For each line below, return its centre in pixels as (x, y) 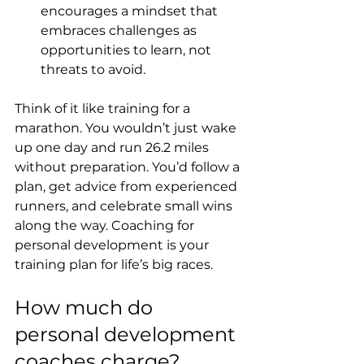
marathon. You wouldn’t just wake (127, 128)
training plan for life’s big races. (114, 265)
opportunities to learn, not (128, 50)
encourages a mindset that (131, 11)
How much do (86, 308)
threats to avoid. (93, 70)
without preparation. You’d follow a (129, 167)
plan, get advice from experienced (128, 187)
